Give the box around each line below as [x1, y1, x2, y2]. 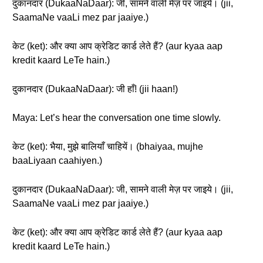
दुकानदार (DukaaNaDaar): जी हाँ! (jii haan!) [12, 84, 178, 94]
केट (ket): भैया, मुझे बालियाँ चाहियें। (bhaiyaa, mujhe [12, 141, 203, 151]
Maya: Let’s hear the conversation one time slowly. [12, 113, 221, 123]
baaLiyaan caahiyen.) [12, 156, 102, 166]
